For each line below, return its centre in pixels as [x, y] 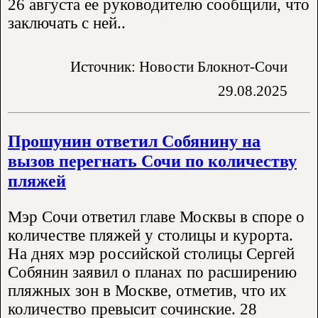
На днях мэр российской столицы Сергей [151, 253]
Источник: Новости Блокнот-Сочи [179, 66]
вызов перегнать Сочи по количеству [152, 160]
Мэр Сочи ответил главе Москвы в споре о [156, 216]
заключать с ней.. [67, 23]
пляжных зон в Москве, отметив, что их [147, 290]
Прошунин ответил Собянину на [134, 141]
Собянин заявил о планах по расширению [152, 272]
